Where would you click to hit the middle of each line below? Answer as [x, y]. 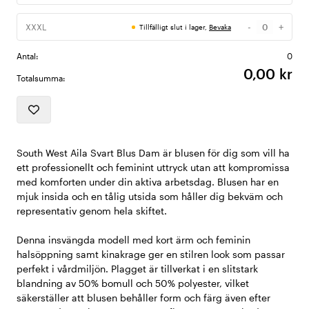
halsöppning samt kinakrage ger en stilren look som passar [151, 255]
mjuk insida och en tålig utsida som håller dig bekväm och [150, 197]
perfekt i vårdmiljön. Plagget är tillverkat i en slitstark [137, 269]
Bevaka [220, 27]
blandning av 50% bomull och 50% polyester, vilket [133, 283]
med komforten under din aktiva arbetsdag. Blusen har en [148, 182]
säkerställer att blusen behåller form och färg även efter [143, 298]
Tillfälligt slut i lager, [174, 27]
